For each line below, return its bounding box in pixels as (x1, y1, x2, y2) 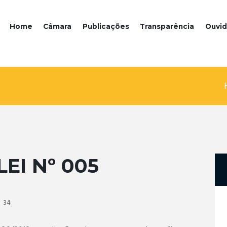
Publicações (82, 22, 129, 31)
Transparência (140, 22, 195, 31)
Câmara (43, 22, 72, 31)
